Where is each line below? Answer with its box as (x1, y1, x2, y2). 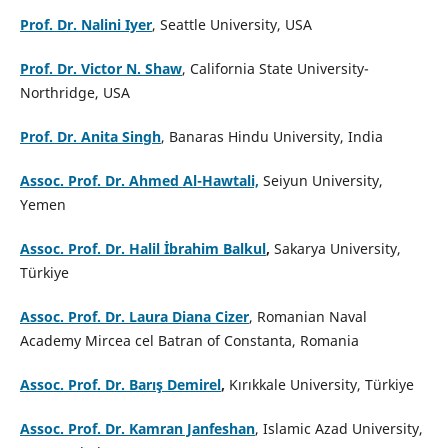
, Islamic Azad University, (254, 419, 423, 439)
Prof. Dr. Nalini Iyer (19, 15, 152, 35)
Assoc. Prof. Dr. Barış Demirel (19, 375, 221, 395)
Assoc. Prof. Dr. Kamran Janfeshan (19, 419, 255, 439)
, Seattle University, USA (151, 15, 312, 35)
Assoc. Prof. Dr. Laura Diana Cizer (19, 307, 249, 327)
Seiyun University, (262, 171, 383, 191)
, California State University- (181, 59, 369, 79)
